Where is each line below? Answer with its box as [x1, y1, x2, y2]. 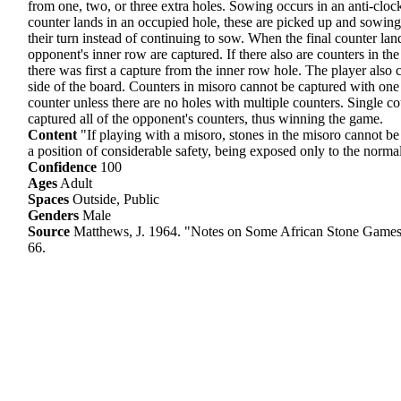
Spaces [28, 192, 69, 208]
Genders [28, 208, 79, 224]
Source [28, 224, 70, 240]
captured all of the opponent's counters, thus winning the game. [28, 111, 383, 127]
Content [28, 127, 77, 143]
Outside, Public [69, 192, 159, 208]
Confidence [28, 159, 97, 175]
